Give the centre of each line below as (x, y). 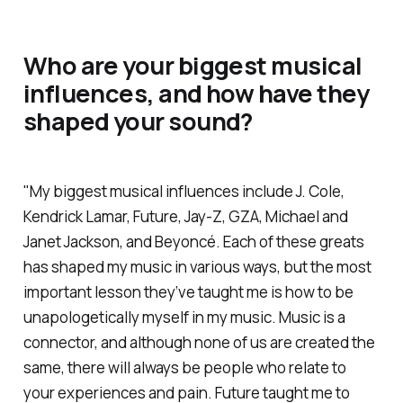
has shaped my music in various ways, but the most (197, 266)
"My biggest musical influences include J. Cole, (184, 191)
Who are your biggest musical (193, 66)
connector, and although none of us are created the (199, 342)
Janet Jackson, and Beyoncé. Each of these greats (193, 241)
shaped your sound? (138, 121)
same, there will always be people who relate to (184, 367)
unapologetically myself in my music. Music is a (184, 317)
